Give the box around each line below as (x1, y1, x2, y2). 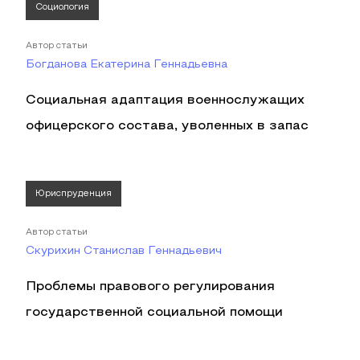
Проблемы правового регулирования (26, 281, 275, 292)
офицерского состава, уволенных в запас (26, 121, 309, 132)
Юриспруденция (35, 190, 112, 198)
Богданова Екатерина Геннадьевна (26, 59, 227, 70)
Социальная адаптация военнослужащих (26, 95, 305, 106)
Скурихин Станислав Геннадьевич (26, 246, 222, 256)
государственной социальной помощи (26, 307, 283, 318)
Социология (35, 3, 89, 11)
